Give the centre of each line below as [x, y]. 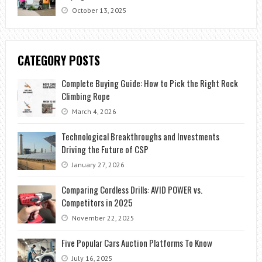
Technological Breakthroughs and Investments [140, 136]
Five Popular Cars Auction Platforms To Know [137, 242]
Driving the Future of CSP [105, 149]
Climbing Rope [85, 96]
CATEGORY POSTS [58, 60]
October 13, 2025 [98, 10]
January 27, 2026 [97, 164]
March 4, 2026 [93, 111]
